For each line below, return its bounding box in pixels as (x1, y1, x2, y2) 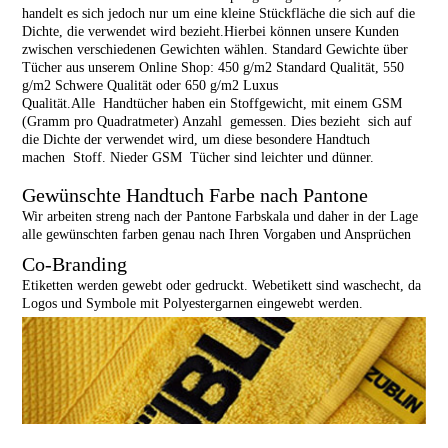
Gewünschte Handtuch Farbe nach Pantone (22, 184, 369, 206)
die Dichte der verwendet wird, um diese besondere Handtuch (22, 132, 371, 147)
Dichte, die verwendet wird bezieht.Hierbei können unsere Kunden (22, 24, 400, 39)
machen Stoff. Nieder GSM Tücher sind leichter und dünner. (22, 150, 375, 165)
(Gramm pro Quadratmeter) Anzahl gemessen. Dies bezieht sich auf (22, 114, 413, 129)
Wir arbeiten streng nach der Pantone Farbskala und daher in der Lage (22, 209, 419, 224)
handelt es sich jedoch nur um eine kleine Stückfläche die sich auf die (22, 6, 416, 21)
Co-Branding (22, 253, 128, 275)
